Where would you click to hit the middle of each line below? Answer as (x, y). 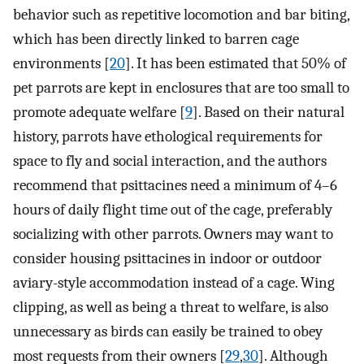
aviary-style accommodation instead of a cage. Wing (174, 282)
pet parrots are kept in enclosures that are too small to (181, 87)
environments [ (61, 63)
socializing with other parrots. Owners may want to (173, 234)
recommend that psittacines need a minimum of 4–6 (175, 185)
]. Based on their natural (269, 112)
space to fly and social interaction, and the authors (170, 160)
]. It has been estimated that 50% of (236, 63)
